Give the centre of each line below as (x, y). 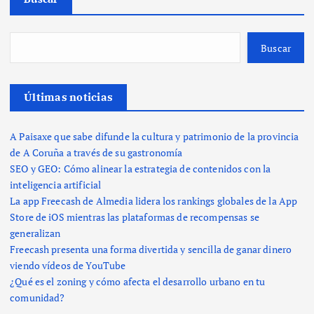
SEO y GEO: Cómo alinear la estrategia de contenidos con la (141, 169)
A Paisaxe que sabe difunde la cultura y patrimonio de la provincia (155, 137)
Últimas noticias (69, 97)
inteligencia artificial (56, 185)
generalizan (35, 233)
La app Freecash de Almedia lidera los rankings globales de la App (154, 201)
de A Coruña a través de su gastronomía (96, 153)
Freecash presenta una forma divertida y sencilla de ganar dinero (151, 250)
